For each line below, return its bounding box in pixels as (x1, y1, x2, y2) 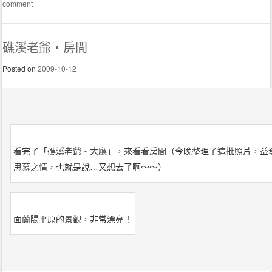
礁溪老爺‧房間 (2, 41, 88, 55)
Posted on (2, 63, 38, 74)
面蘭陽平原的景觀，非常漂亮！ (13, 214, 133, 225)
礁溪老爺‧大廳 (47, 146, 107, 157)
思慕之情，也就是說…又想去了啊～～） (13, 162, 167, 172)
